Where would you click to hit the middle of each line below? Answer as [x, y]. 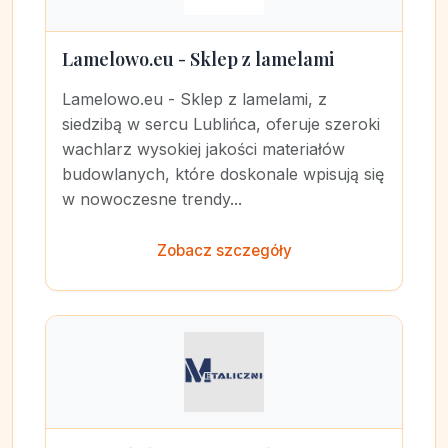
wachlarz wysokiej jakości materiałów [203, 149]
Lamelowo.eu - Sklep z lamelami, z [194, 99]
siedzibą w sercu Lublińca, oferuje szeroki [221, 124]
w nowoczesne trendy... [152, 199]
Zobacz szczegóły [224, 250]
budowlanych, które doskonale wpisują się [223, 174]
